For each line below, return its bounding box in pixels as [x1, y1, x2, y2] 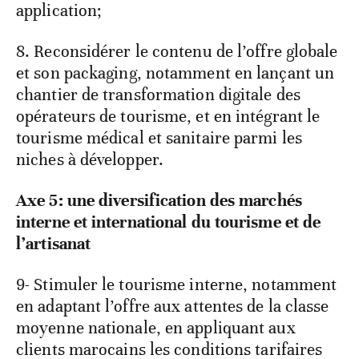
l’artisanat [16, 232, 91, 254]
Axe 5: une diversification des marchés [16, 189, 302, 211]
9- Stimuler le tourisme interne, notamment [16, 273, 337, 295]
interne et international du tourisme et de [16, 211, 321, 232]
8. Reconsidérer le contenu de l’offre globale [16, 40, 338, 62]
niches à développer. [16, 148, 164, 170]
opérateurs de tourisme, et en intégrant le [16, 105, 321, 127]
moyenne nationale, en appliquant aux [16, 317, 296, 338]
